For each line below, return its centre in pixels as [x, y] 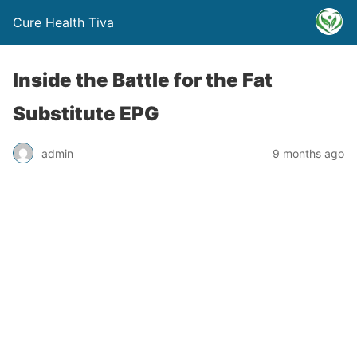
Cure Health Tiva [63, 22]
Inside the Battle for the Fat [143, 80]
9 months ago [308, 153]
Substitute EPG [86, 114]
